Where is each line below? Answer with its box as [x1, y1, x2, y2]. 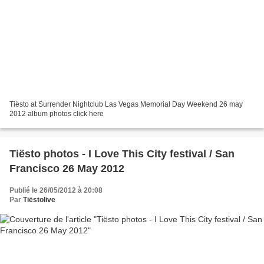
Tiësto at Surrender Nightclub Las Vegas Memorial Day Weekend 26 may [9, 100, 243, 108]
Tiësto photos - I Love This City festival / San [9, 147, 235, 160]
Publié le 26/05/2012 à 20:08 [9, 186, 103, 194]
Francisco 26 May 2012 [9, 162, 124, 174]
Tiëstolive [23, 195, 55, 204]
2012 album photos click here [9, 109, 104, 118]
